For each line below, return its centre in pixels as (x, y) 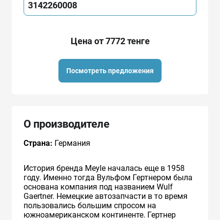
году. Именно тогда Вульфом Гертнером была (108, 177)
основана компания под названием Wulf (98, 187)
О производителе (67, 124)
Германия (71, 143)
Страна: (38, 143)
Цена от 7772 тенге (110, 41)
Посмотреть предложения (110, 70)
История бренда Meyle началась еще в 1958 (104, 168)
